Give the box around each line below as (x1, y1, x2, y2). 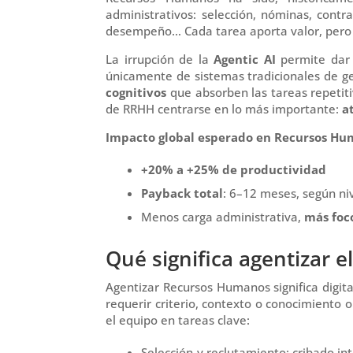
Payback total (141, 184, 224, 201)
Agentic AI (214, 50, 276, 67)
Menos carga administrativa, (141, 208, 305, 225)
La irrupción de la (106, 50, 214, 67)
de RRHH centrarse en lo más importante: (106, 100, 343, 117)
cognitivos (106, 84, 167, 100)
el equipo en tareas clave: (106, 311, 251, 328)
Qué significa (106, 243, 240, 273)
